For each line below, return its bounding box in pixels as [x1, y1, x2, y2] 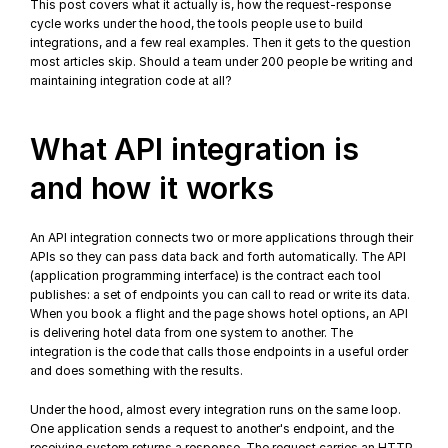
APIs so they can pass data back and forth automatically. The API [30, 249, 407, 264]
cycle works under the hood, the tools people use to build [30, 16, 364, 31]
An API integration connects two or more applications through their [30, 230, 414, 245]
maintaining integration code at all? [30, 73, 233, 88]
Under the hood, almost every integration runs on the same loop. [30, 402, 402, 417]
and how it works [30, 170, 274, 206]
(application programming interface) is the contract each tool [30, 268, 382, 283]
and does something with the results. [30, 363, 244, 378]
